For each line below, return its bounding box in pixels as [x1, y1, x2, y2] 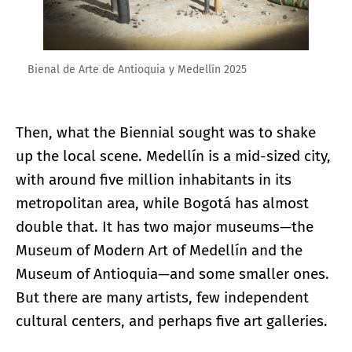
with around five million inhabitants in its [16, 170, 291, 189]
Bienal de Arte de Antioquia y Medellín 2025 [27, 62, 247, 76]
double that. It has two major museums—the [16, 217, 313, 236]
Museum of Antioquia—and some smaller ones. [16, 264, 329, 283]
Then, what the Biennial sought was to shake [16, 123, 316, 141]
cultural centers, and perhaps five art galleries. [16, 311, 328, 330]
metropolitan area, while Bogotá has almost [16, 193, 309, 212]
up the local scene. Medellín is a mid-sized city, [16, 146, 331, 165]
